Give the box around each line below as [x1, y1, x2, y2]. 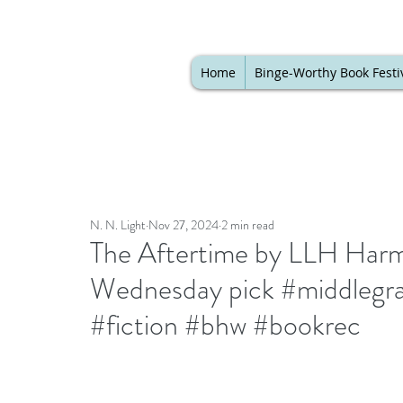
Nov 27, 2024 [148, 216, 219, 234]
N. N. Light [90, 216, 146, 234]
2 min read [221, 216, 274, 234]
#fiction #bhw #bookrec [90, 304, 361, 345]
